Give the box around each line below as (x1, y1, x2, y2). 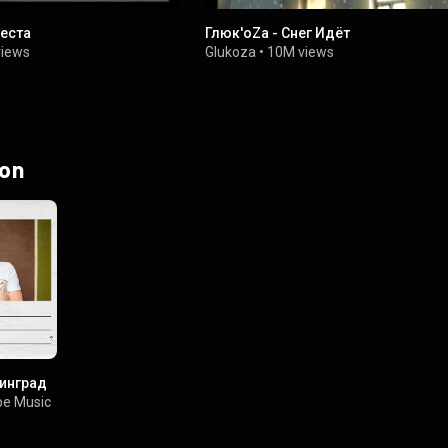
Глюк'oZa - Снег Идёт (205, 24, 351, 41)
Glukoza (205, 43, 257, 60)
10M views (267, 43, 335, 60)
